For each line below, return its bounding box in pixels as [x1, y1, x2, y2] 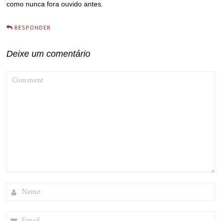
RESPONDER [14, 23, 51, 31]
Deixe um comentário [6, 48, 91, 59]
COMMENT [6, 71, 37, 78]
